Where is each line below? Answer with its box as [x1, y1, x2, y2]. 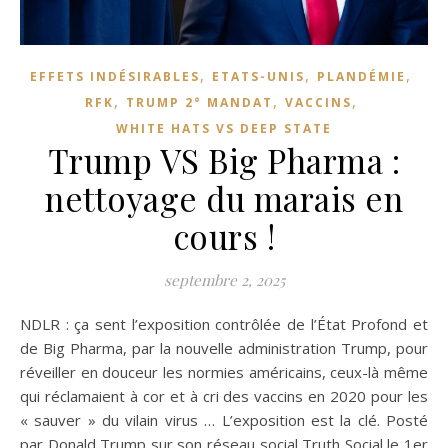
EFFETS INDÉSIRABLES [30, 68, 200, 86]
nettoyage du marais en [45, 176, 403, 221]
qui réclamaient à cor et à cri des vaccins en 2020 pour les [20, 386, 428, 407]
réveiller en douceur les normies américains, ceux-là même [20, 362, 428, 383]
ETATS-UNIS [212, 68, 305, 86]
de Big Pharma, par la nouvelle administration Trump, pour [20, 338, 428, 359]
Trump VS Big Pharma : [47, 138, 401, 183]
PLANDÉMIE [317, 68, 406, 86]
